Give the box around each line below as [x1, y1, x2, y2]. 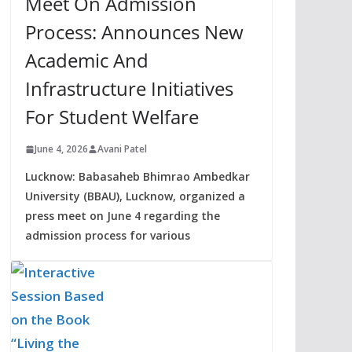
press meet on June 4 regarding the [24, 208, 220, 224]
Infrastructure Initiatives [24, 75, 233, 102]
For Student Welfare [24, 104, 199, 130]
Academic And [24, 47, 148, 74]
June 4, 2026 [34, 142, 88, 156]
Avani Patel [97, 142, 147, 156]
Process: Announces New [24, 19, 244, 46]
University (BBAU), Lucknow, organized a [24, 189, 245, 204]
